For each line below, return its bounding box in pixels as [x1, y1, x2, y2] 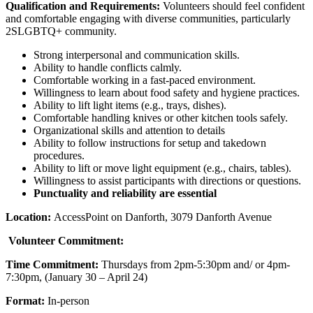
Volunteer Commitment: [8, 234, 124, 247]
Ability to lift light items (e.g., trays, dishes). [34, 99, 226, 111]
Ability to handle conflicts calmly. [34, 61, 182, 73]
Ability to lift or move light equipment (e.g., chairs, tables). [34, 161, 291, 174]
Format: [6, 294, 45, 307]
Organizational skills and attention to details [34, 124, 225, 136]
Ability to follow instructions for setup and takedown [34, 136, 266, 149]
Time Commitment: [6, 258, 101, 270]
